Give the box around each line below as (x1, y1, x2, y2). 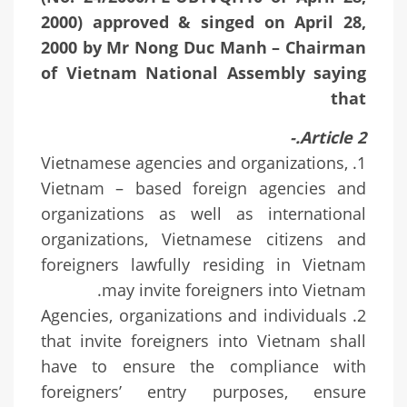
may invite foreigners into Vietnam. (102, 279, 366, 302)
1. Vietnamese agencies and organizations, (41, 152, 348, 174)
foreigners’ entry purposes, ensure (41, 381, 366, 403)
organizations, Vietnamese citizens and (41, 228, 366, 251)
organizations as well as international (41, 203, 366, 225)
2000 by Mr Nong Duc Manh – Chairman (41, 36, 366, 59)
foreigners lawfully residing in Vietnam (41, 253, 366, 276)
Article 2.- (300, 126, 366, 149)
